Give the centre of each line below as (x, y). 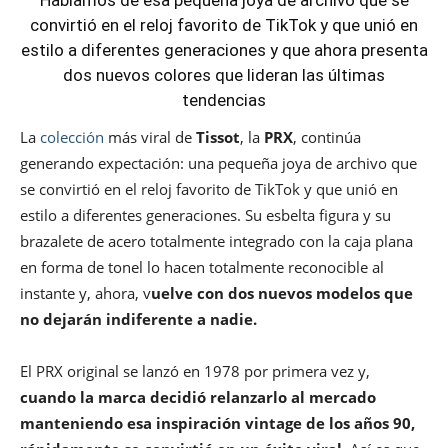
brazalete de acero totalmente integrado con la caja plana (216, 241)
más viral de (150, 137)
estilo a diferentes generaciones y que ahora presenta (224, 50)
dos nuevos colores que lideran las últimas (224, 75)
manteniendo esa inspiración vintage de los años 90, (217, 423)
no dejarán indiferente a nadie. (138, 319)
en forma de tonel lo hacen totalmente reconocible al (202, 267)
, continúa (327, 137)
